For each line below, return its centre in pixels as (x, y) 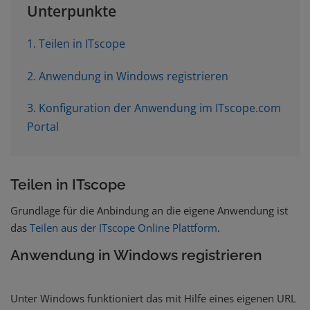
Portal (43, 127)
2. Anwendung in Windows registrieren (128, 76)
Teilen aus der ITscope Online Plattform (124, 228)
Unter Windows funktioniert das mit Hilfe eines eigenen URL (153, 298)
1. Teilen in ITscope (76, 44)
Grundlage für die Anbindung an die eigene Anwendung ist (149, 211)
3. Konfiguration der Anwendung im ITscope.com (154, 108)
